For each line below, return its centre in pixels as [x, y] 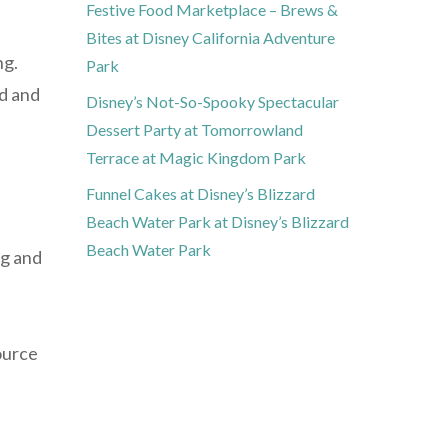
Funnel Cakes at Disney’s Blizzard [200, 194]
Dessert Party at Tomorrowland [194, 130]
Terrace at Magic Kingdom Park [196, 158]
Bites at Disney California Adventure [210, 38]
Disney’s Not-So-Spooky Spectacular [212, 102]
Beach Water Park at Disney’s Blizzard [217, 222]
